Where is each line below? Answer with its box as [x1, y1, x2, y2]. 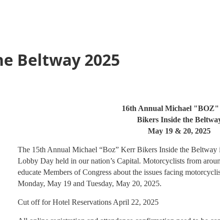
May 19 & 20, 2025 [148, 127, 211, 135]
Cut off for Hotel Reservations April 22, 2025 [18, 198, 159, 206]
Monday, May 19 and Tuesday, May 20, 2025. [18, 179, 162, 188]
